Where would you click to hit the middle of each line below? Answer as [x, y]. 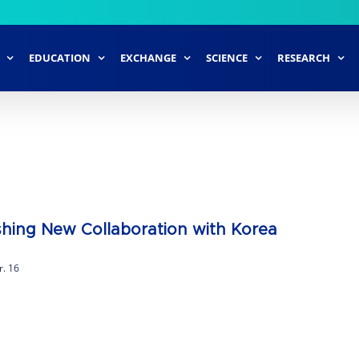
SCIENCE [227, 57]
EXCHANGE [148, 57]
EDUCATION [60, 57]
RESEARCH [304, 57]
